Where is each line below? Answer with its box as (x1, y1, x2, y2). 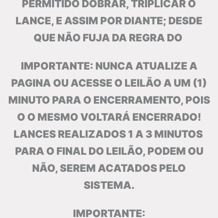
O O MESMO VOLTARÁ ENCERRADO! (17, 111, 201, 124)
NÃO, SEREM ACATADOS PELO (32, 162, 186, 175)
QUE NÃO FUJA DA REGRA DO (34, 32, 184, 44)
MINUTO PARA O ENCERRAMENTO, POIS (8, 94, 210, 107)
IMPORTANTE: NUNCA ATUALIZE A (20, 60, 198, 73)
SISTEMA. (83, 179, 135, 192)
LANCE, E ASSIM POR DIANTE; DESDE (16, 15, 202, 27)
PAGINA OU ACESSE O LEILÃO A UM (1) (11, 77, 207, 90)
